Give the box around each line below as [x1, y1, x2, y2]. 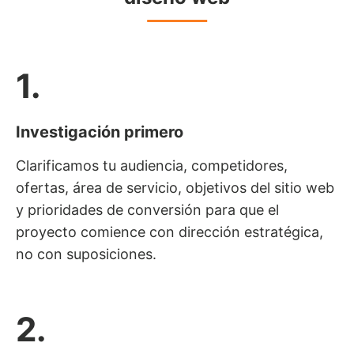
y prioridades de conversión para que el [16, 201, 279, 218]
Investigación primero [16, 122, 183, 141]
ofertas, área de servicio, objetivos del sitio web [16, 179, 334, 196]
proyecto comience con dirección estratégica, [16, 223, 323, 240]
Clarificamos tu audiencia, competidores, [16, 156, 288, 174]
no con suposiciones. [16, 245, 156, 262]
